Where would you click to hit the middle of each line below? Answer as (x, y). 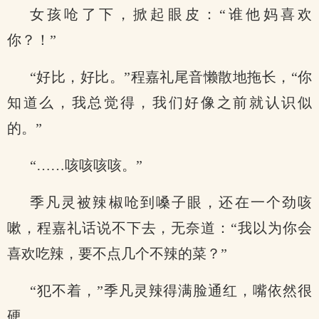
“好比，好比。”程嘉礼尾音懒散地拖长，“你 (171, 77)
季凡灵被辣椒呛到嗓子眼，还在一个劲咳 (171, 202)
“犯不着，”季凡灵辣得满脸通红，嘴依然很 (171, 291)
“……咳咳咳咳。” (86, 165)
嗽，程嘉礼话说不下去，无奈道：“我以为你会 (159, 228)
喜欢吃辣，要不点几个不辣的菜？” (117, 253)
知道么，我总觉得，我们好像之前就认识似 (159, 103)
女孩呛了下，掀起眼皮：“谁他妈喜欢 (171, 14)
